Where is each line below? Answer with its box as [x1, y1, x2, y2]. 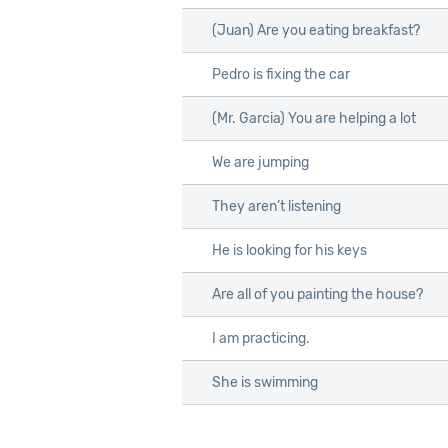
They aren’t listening [212, 198, 341, 216]
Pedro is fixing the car [212, 66, 350, 84]
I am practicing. [212, 330, 310, 348]
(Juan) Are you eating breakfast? [212, 22, 420, 40]
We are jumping [212, 154, 309, 172]
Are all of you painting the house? [212, 286, 423, 304]
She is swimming [212, 374, 318, 392]
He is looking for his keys [212, 242, 367, 260]
